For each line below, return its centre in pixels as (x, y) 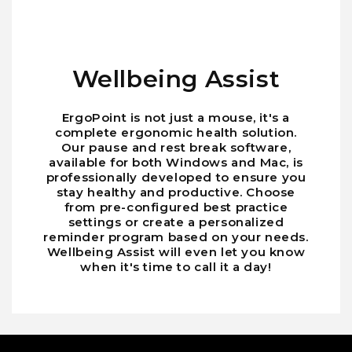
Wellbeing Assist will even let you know (176, 252)
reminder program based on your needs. (176, 237)
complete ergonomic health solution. (176, 133)
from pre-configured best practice (176, 207)
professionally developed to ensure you (176, 178)
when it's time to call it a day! (176, 267)
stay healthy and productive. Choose (176, 192)
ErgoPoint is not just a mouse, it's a (176, 118)
